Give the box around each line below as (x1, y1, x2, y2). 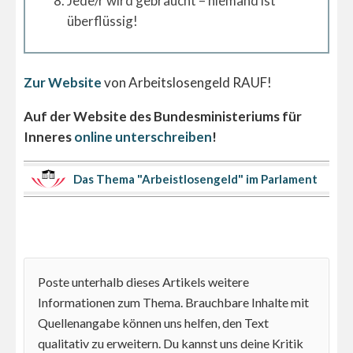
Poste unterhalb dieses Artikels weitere (38, 273, 249, 289)
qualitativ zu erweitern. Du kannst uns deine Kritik (38, 335, 303, 351)
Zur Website (24, 73, 102, 91)
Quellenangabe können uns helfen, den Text (38, 314, 269, 330)
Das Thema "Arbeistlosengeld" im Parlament (72, 171, 318, 186)
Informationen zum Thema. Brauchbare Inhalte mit (38, 294, 309, 310)
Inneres (24, 128, 74, 145)
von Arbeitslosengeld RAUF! (102, 73, 272, 91)
